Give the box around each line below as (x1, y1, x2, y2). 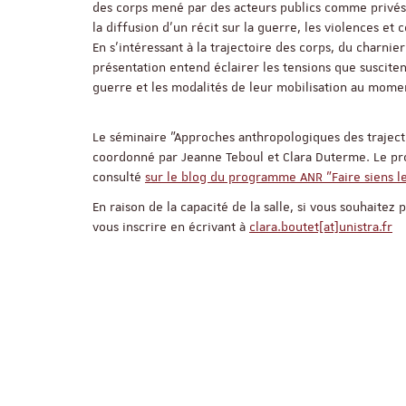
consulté (92, 168, 145, 185)
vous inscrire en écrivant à (92, 217, 249, 235)
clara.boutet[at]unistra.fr (249, 217, 392, 235)
